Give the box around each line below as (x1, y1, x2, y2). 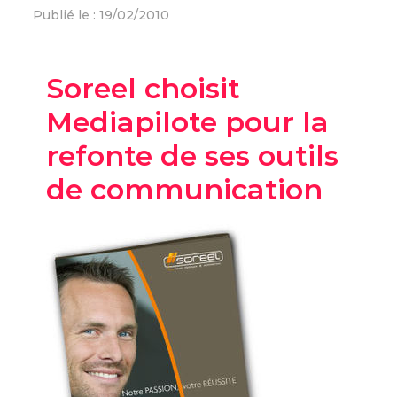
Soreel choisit (46, 71, 241, 105)
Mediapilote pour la (46, 105, 330, 139)
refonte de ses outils (46, 138, 339, 173)
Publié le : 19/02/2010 (33, 7, 170, 23)
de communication (46, 172, 323, 206)
